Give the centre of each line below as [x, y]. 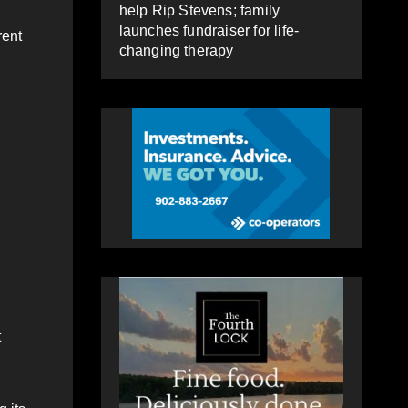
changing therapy [176, 50]
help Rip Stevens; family [199, 10]
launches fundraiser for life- [209, 30]
